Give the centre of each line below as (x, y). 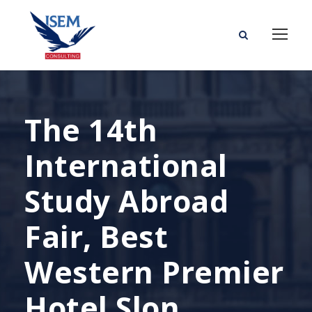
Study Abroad (126, 201)
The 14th (91, 130)
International (126, 165)
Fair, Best (96, 236)
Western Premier (154, 272)
